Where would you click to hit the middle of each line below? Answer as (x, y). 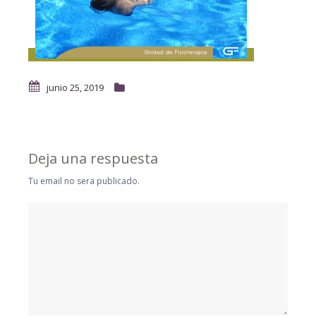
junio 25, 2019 (75, 87)
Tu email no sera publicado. (84, 181)
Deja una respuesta (93, 158)
